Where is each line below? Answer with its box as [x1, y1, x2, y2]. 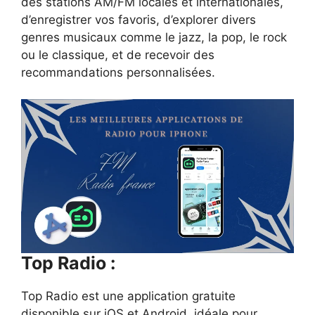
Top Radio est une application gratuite [21, 289, 236, 304]
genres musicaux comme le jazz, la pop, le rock [21, 30, 287, 44]
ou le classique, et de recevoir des [21, 47, 214, 62]
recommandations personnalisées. [21, 65, 215, 79]
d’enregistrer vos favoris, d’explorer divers [21, 12, 256, 27]
